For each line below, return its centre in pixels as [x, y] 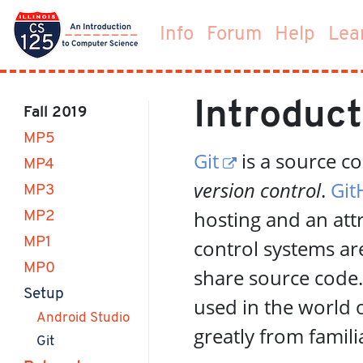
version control [257, 190]
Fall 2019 [55, 113]
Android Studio [83, 318]
